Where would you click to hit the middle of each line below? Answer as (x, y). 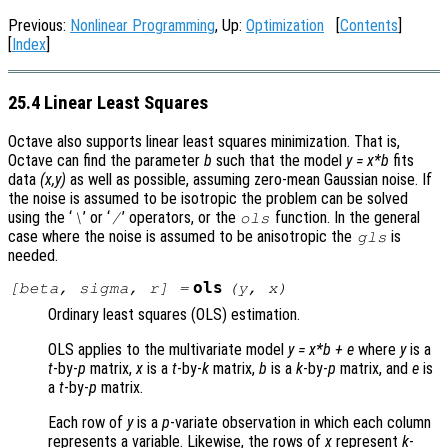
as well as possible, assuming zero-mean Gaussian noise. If (249, 180)
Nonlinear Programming (142, 25)
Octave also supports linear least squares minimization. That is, (204, 142)
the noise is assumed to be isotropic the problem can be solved (208, 199)
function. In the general (345, 218)
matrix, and (374, 369)
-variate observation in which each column (300, 423)
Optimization (285, 25)
